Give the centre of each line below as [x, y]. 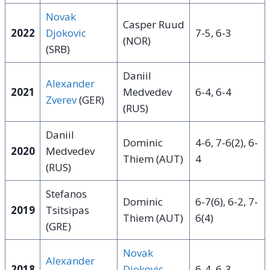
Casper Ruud [153, 25]
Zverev [61, 100]
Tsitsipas [67, 210]
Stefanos [66, 194]
